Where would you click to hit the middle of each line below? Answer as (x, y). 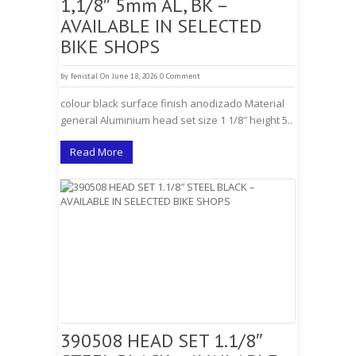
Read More (97, 152)
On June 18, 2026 (129, 76)
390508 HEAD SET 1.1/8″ (162, 341)
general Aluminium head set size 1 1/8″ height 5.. (176, 120)
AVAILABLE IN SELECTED (161, 26)
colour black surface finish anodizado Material (172, 103)
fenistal (84, 76)
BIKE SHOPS (110, 46)
